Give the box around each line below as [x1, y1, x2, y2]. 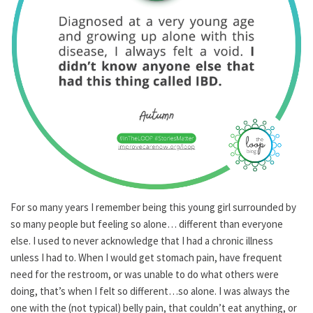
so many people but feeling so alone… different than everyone [10, 217, 283, 231]
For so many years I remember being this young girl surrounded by [10, 201, 296, 214]
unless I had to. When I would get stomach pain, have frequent [10, 251, 282, 264]
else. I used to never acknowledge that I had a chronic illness [10, 234, 273, 247]
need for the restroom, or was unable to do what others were [10, 268, 279, 281]
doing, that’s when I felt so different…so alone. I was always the [10, 284, 290, 298]
